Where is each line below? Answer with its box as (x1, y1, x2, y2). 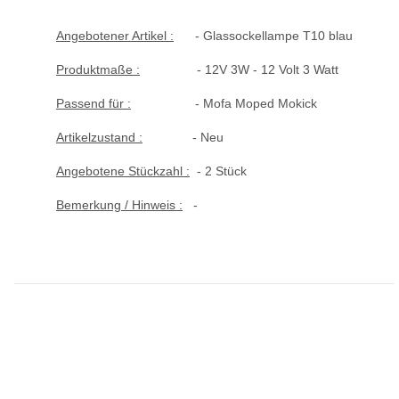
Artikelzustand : (56, 129, 142, 144)
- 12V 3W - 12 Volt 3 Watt (140, 61, 338, 77)
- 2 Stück (190, 163, 247, 178)
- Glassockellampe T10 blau (174, 28, 353, 43)
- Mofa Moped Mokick (131, 95, 317, 110)
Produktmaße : (56, 61, 140, 77)
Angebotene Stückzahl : (56, 163, 190, 178)
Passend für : (56, 95, 131, 110)
